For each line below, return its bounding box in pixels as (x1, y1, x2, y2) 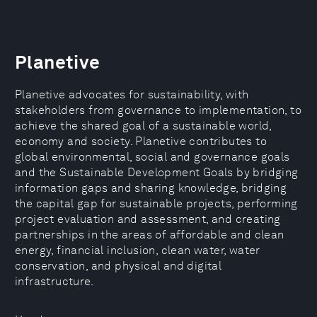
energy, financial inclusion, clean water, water (15, 243, 260, 257)
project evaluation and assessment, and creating (15, 212, 281, 226)
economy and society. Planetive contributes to (15, 134, 267, 148)
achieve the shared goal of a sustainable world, (15, 119, 272, 132)
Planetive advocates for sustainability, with (15, 88, 249, 101)
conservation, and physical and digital (15, 259, 222, 272)
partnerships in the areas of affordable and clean (15, 228, 284, 241)
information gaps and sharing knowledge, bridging (15, 181, 287, 195)
